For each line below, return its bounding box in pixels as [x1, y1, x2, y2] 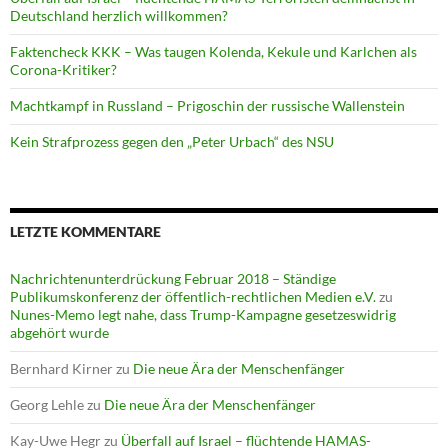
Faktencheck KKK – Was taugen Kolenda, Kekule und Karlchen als [10, 43, 417, 61]
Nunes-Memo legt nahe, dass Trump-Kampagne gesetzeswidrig [10, 306, 396, 324]
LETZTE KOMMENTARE [10, 223, 161, 241]
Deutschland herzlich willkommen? [10, 7, 228, 25]
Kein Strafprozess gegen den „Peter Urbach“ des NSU [10, 133, 334, 151]
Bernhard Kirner [10, 360, 113, 378]
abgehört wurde [10, 324, 109, 342]
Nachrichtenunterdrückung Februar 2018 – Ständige [10, 270, 336, 288]
